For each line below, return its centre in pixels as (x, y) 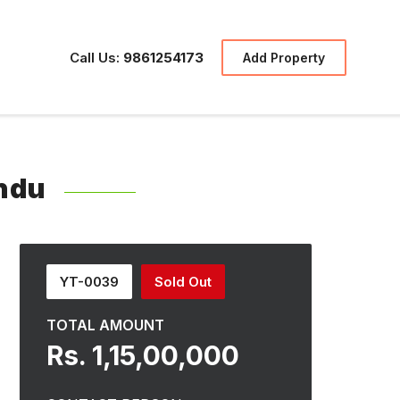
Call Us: (95, 57)
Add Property (284, 57)
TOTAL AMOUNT (105, 325)
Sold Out (183, 282)
